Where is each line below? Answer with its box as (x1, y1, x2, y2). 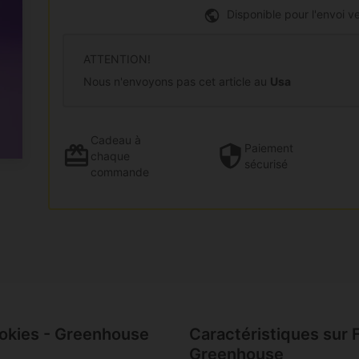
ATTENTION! (83, 51, 151, 66)
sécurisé (244, 156, 288, 171)
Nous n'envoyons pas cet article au (83, 74, 270, 88)
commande (91, 164, 149, 179)
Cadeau (91, 132, 131, 147)
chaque (91, 148, 130, 163)
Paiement (244, 140, 293, 155)
